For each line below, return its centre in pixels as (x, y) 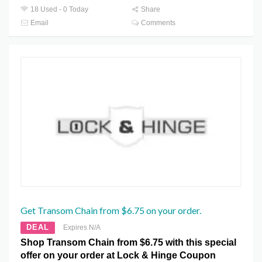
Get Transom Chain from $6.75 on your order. (111, 210)
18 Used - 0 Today (59, 10)
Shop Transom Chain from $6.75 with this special (128, 242)
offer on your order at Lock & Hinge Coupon (118, 255)
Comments (158, 23)
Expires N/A (82, 227)
